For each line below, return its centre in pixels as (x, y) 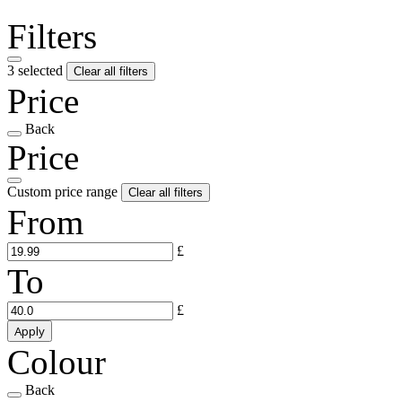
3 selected (37, 70)
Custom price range (64, 191)
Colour (57, 362)
